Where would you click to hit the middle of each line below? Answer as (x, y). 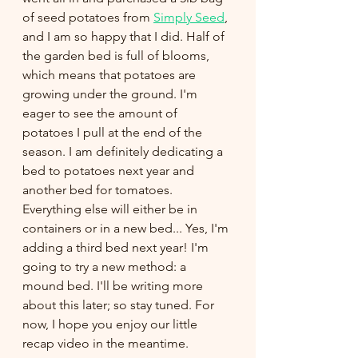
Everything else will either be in (111, 209)
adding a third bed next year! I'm (117, 247)
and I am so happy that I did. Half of (125, 36)
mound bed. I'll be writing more (114, 285)
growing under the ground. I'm (111, 93)
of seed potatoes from (88, 17)
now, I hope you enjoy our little (111, 324)
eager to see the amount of (101, 113)
